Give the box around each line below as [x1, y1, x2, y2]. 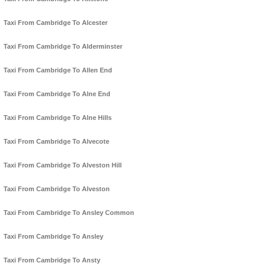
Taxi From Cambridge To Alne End [4, 90, 110, 98]
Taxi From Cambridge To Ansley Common [4, 209, 134, 217]
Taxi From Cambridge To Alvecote [4, 138, 109, 145]
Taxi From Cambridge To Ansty [4, 256, 100, 264]
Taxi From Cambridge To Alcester [4, 19, 107, 27]
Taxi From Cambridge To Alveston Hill [4, 161, 122, 169]
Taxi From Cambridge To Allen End [4, 66, 112, 74]
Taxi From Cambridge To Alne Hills [4, 114, 112, 122]
